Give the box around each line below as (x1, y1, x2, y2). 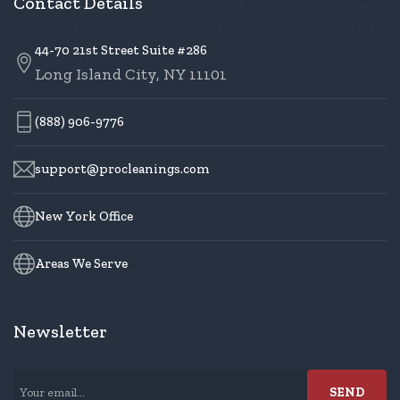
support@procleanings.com (35, 161, 210, 178)
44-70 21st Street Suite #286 (35, 41, 207, 58)
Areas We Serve (35, 255, 128, 272)
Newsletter (13, 320, 107, 342)
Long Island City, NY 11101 (35, 63, 227, 84)
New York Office (35, 208, 133, 225)
